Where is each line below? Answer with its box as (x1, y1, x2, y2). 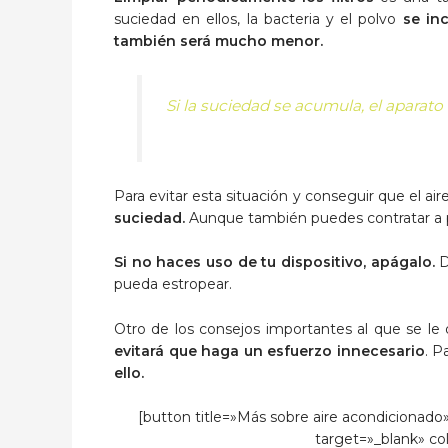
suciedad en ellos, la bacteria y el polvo (114, 10, 403, 29)
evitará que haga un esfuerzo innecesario (114, 341, 425, 360)
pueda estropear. (114, 275, 232, 294)
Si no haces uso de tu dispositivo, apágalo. (114, 253, 435, 272)
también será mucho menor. (114, 32, 323, 51)
